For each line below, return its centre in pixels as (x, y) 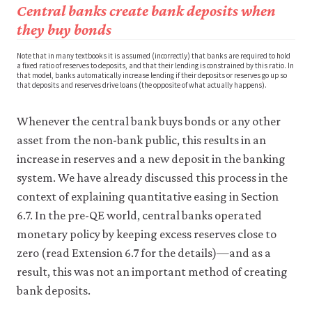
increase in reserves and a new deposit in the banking (151, 159)
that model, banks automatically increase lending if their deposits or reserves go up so (152, 75)
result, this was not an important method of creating (152, 272)
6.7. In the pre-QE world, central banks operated (139, 215)
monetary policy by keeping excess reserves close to (147, 234)
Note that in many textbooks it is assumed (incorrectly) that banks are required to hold (154, 56)
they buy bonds (64, 30)
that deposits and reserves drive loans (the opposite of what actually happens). (142, 85)
